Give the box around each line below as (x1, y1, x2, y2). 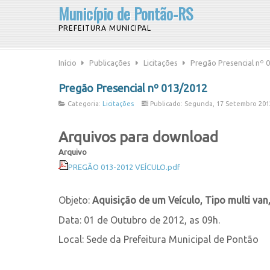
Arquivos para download (58, 129, 218, 145)
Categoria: (66, 100, 102, 107)
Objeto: (58, 195, 92, 206)
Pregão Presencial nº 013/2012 (58, 82, 207, 94)
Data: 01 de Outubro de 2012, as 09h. (58, 215, 220, 225)
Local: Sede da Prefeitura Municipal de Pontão (58, 234, 259, 245)
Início (58, 58, 77, 67)
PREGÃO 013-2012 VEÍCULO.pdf (68, 163, 180, 171)
